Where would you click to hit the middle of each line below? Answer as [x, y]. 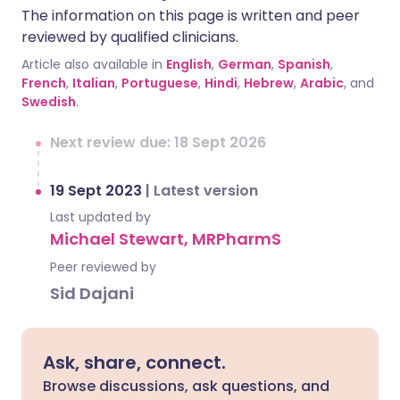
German [245, 64]
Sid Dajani [92, 293]
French [44, 83]
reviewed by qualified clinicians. [130, 37]
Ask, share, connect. [134, 362]
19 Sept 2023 [98, 191]
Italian [94, 83]
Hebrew [269, 83]
